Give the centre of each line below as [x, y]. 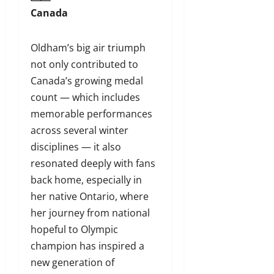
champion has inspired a [87, 246]
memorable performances [91, 113]
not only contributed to [84, 64]
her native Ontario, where [90, 196]
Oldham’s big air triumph [88, 47]
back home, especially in [86, 180]
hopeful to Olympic [74, 229]
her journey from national [90, 213]
